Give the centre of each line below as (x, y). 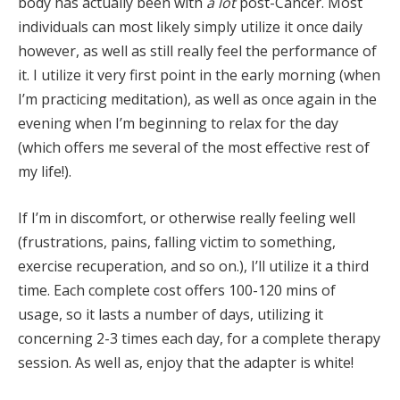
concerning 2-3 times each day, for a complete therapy (199, 338)
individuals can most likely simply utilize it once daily (190, 27)
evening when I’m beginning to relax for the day (178, 124)
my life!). (45, 172)
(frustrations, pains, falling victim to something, (177, 242)
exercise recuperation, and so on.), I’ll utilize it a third (193, 266)
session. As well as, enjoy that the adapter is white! (186, 362)
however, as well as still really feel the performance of (197, 51)
